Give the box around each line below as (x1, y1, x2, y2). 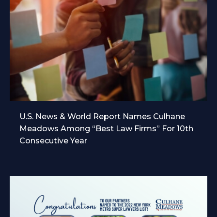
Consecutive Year (19, 136, 87, 145)
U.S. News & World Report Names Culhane (19, 111, 185, 121)
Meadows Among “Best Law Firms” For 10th (19, 124, 193, 133)
